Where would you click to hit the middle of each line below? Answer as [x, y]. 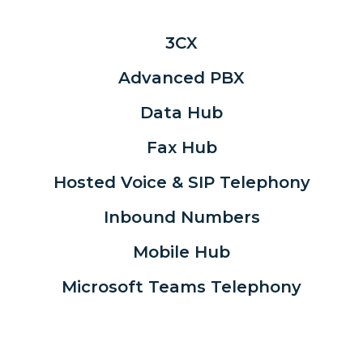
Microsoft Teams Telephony [181, 287]
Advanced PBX [181, 78]
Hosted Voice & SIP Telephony [181, 183]
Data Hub [181, 113]
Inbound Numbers [181, 218]
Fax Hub [181, 148]
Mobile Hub [181, 252]
